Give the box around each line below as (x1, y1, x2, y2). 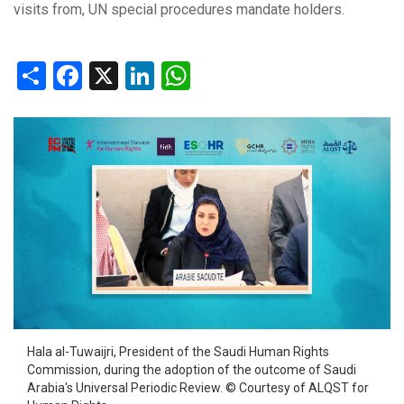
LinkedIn (154, 56, 260, 91)
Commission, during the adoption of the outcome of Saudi (27, 363, 356, 378)
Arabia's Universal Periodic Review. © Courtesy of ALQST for (27, 381, 369, 396)
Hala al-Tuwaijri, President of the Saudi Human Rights (27, 344, 329, 360)
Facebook (82, 56, 202, 91)
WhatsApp (190, 56, 320, 91)
